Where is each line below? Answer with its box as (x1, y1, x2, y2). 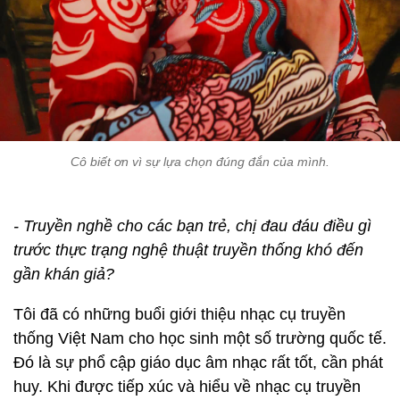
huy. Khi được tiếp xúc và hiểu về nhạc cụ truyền (13, 378, 361, 396)
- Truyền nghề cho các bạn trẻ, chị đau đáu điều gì (13, 217, 371, 236)
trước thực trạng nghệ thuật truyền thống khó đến (13, 241, 363, 260)
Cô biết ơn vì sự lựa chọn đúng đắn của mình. (71, 154, 329, 170)
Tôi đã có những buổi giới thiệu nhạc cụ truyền (13, 305, 346, 324)
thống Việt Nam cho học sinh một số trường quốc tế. (13, 329, 387, 348)
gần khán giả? (13, 265, 114, 284)
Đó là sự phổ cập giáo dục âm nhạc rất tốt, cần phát (13, 354, 383, 372)
